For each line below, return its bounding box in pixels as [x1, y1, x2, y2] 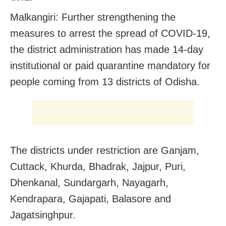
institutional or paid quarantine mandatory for [10, 60, 210, 72]
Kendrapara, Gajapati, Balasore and [10, 193, 171, 205]
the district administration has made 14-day [10, 44, 203, 55]
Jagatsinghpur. [10, 209, 76, 221]
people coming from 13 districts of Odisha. [10, 76, 200, 88]
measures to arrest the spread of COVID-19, [10, 28, 210, 39]
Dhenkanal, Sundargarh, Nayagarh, [10, 177, 168, 189]
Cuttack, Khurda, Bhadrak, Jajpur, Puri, [10, 161, 186, 173]
